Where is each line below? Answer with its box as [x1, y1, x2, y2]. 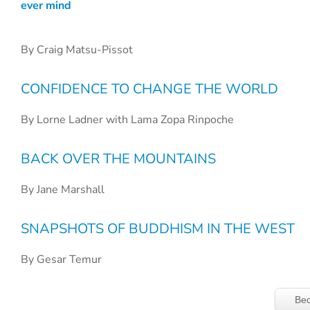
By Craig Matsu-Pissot [21, 42, 133, 57]
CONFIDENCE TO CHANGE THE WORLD [21, 80, 278, 98]
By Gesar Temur [21, 252, 102, 267]
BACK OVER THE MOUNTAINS [21, 149, 216, 168]
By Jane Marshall [21, 182, 104, 197]
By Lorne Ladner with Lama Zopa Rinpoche [21, 112, 234, 127]
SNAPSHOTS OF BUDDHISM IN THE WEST [21, 219, 295, 238]
